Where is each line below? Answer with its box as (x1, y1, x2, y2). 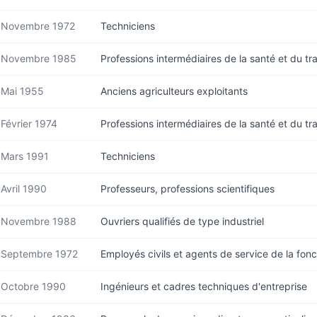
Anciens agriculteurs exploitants (100, 85, 248, 97)
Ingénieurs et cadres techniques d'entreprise (100, 280, 307, 292)
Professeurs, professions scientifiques (100, 183, 275, 195)
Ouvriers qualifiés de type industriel (100, 215, 264, 227)
